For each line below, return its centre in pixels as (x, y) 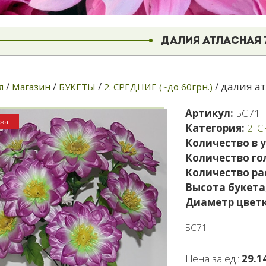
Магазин (31, 86)
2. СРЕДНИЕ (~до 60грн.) (158, 86)
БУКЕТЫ (77, 86)
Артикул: (211, 113)
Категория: (216, 128)
